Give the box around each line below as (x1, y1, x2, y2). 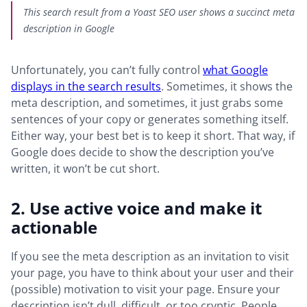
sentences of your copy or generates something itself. (11, 111, 288, 127)
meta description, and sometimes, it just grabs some (11, 95, 283, 110)
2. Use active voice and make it (11, 196, 262, 219)
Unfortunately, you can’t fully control (11, 62, 203, 77)
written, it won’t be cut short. (11, 160, 162, 176)
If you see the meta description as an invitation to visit (11, 248, 289, 264)
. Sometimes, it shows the (161, 78, 293, 94)
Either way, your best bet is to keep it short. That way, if (11, 127, 295, 143)
